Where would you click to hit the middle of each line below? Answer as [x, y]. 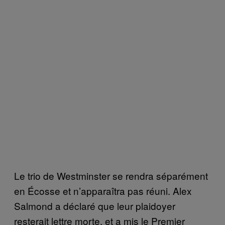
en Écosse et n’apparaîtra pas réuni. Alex [103, 190]
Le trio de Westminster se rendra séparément [111, 175]
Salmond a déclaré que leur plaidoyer [95, 205]
